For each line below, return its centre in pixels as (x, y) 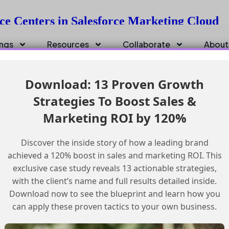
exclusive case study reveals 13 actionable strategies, (114, 168)
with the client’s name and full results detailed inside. (115, 181)
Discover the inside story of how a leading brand (114, 143)
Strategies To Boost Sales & (114, 101)
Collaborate (146, 44)
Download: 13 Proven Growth (115, 84)
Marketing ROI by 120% (114, 118)
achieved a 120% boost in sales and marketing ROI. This (114, 156)
